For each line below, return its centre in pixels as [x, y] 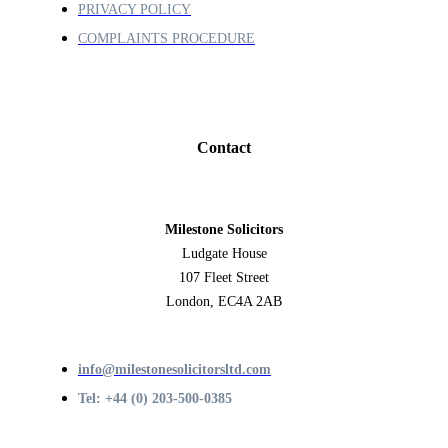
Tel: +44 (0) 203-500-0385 [155, 398]
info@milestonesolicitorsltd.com [174, 369]
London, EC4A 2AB [224, 301]
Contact [224, 147]
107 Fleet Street [224, 277]
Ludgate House [224, 253]
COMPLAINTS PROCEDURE [166, 39]
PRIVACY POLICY [134, 10]
